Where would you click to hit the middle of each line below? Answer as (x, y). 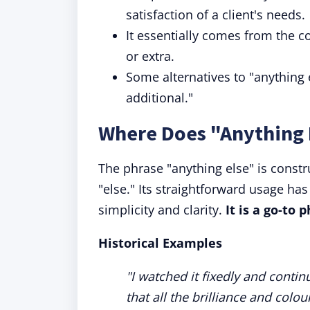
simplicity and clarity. (162, 210)
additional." (159, 98)
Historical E (134, 243)
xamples (196, 243)
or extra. (150, 56)
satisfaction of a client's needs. (216, 15)
